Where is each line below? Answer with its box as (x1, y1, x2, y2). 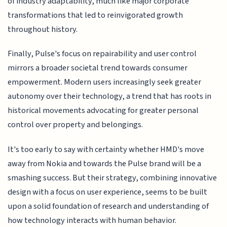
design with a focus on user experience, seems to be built (8, 185, 208, 198)
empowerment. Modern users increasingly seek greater (8, 76, 202, 89)
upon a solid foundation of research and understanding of (8, 200, 209, 212)
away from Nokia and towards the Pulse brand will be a (8, 157, 202, 170)
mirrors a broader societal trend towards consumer (8, 62, 188, 74)
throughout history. (8, 23, 78, 35)
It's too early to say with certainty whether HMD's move (8, 143, 205, 156)
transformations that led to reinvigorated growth (8, 9, 183, 21)
